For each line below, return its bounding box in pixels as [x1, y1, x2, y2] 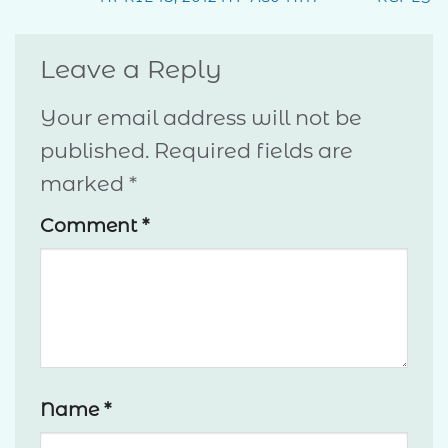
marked [40, 171, 129, 197]
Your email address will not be [40, 105, 362, 131]
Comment [40, 213, 142, 237]
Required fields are [154, 138, 353, 164]
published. [40, 138, 149, 164]
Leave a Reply [40, 53, 229, 84]
